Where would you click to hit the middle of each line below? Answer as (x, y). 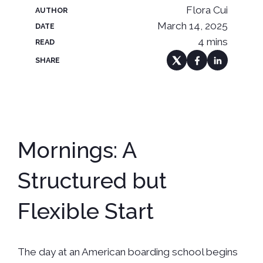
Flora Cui (207, 10)
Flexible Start (85, 211)
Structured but (92, 181)
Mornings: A (77, 150)
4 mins (213, 42)
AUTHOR (51, 10)
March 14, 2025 (193, 26)
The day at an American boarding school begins (127, 252)
